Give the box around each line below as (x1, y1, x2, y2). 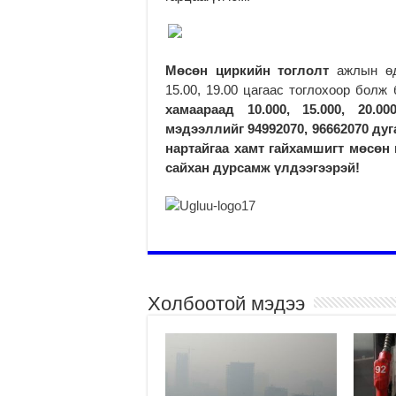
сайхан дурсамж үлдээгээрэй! (165, 159, 360, 175)
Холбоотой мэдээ (148, 292, 305, 315)
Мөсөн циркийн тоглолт (165, 62, 330, 78)
